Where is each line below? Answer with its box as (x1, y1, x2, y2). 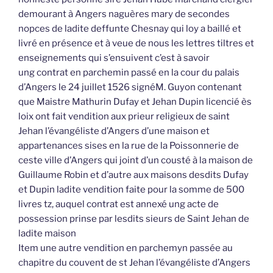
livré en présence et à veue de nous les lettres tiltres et (18, 38, 254, 49)
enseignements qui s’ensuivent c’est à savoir (18, 52, 210, 64)
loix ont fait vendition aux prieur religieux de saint (18, 111, 230, 122)
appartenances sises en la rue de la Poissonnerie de (18, 140, 239, 152)
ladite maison (18, 228, 76, 239)
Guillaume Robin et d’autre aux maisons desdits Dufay (18, 169, 249, 181)
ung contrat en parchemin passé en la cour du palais (18, 67, 239, 79)
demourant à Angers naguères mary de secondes (18, 9, 230, 20)
